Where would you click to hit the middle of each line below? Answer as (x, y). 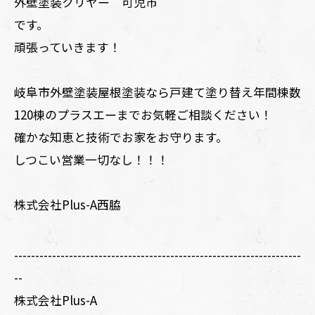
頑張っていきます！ (67, 47)
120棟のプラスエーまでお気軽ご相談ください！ (143, 114)
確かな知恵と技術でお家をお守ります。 (121, 137)
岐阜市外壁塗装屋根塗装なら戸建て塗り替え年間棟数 (157, 92)
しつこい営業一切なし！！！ (91, 159)
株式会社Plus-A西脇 (67, 204)
